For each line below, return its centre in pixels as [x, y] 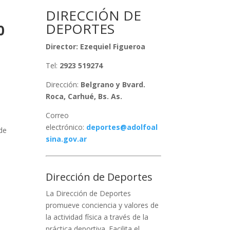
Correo [57, 115]
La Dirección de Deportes [89, 193]
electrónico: [65, 127]
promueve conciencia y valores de [102, 205]
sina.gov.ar [66, 139]
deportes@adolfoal [122, 127]
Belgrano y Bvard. [113, 84]
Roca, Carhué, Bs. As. [84, 96]
